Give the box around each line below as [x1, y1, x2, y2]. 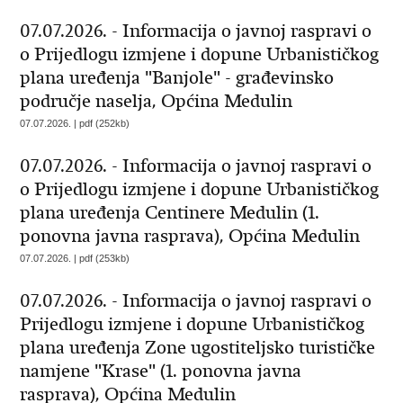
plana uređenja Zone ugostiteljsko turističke [20, 336, 376, 359]
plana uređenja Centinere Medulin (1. [20, 201, 320, 224]
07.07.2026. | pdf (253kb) [20, 253, 130, 264]
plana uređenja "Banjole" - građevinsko [20, 67, 335, 89]
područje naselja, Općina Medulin [20, 90, 293, 112]
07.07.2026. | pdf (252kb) [20, 118, 130, 129]
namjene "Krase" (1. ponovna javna [20, 360, 302, 382]
